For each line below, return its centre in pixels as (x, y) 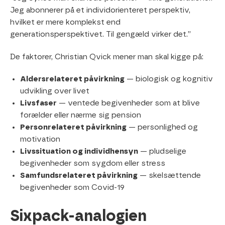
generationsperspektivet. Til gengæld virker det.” (100, 34)
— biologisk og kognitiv (169, 79)
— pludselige (162, 152)
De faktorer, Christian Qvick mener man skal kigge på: (107, 57)
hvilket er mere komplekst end (65, 22)
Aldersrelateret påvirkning (72, 79)
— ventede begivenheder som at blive (128, 103)
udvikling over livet (55, 91)
